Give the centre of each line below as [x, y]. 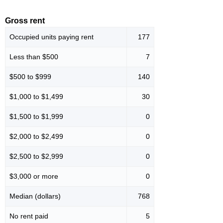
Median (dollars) [35, 196]
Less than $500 [34, 57]
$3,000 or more [34, 176]
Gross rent [25, 21]
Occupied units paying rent [52, 37]
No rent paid [29, 216]
